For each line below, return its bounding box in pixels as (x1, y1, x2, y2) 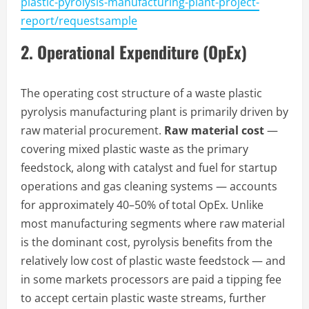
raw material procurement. (21, 122, 164, 138)
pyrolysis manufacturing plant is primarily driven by (21, 103, 288, 119)
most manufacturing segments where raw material (21, 215, 285, 231)
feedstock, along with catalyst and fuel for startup (21, 159, 277, 175)
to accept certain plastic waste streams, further (21, 290, 266, 306)
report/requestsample (21, 12, 137, 28)
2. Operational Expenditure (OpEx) (21, 39, 247, 64)
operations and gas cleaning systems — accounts (21, 178, 277, 194)
